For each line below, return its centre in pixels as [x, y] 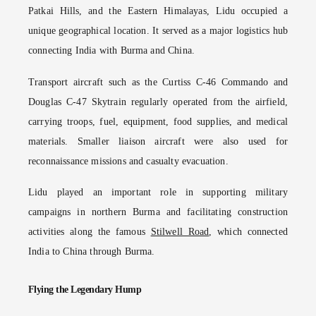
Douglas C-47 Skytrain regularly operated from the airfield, [158, 102]
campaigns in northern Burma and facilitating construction [158, 212]
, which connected [248, 232]
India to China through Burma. [92, 252]
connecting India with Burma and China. [112, 50]
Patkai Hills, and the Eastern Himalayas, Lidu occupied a [158, 11]
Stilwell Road [180, 232]
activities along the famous [90, 232]
